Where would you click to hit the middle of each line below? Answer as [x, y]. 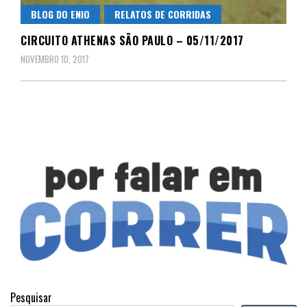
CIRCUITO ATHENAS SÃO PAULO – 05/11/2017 [132, 40]
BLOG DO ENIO [60, 14]
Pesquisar [31, 297]
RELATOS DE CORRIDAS [163, 14]
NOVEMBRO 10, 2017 [55, 59]
